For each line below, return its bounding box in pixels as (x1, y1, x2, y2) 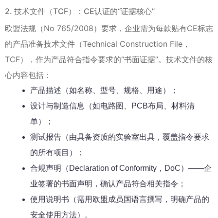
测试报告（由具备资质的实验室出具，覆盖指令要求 (30, 132, 209, 141)
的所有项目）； (30, 148, 85, 157)
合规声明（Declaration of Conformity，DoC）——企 (30, 163, 212, 172)
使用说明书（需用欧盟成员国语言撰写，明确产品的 (30, 195, 209, 203)
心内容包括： (5, 70, 52, 80)
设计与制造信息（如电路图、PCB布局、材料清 (30, 101, 195, 110)
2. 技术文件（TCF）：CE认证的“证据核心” (5, 6, 155, 16)
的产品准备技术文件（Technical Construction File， (5, 38, 190, 49)
